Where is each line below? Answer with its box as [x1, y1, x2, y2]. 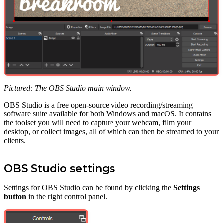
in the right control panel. [26, 192, 107, 201]
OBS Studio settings [4, 161, 115, 175]
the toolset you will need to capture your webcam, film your [4, 118, 191, 127]
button [4, 192, 26, 201]
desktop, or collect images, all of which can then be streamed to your [4, 127, 219, 136]
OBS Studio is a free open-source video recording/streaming [4, 100, 193, 109]
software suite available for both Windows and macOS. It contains [4, 109, 211, 118]
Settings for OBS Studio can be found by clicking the [4, 183, 173, 192]
